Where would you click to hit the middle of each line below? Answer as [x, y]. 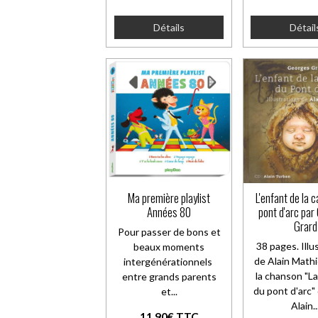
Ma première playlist [169, 197]
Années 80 [169, 212]
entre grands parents [169, 276]
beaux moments [169, 246]
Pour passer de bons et [169, 231]
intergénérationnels [169, 261]
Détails [169, 28]
